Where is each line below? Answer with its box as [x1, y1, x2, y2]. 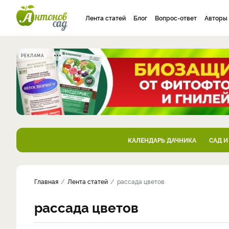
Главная [34, 177, 58, 186]
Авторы [204, 13, 227, 22]
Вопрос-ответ [155, 13, 197, 22]
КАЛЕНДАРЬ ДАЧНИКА [127, 135, 196, 144]
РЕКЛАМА [21, 53, 44, 58]
